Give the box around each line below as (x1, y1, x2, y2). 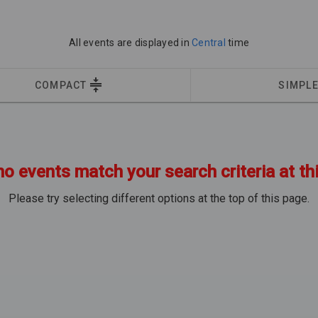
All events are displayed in (69, 37, 192, 48)
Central (192, 37, 228, 48)
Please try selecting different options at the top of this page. (9, 192, 309, 205)
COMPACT (34, 79, 87, 91)
